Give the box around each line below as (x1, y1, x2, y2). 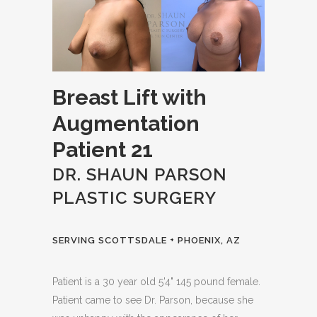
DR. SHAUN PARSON (52, 164, 227, 185)
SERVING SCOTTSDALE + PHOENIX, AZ (52, 235, 241, 246)
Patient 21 (52, 137, 153, 163)
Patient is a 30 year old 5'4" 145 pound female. (52, 276, 260, 288)
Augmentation (52, 111, 200, 137)
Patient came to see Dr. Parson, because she (52, 294, 253, 306)
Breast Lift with (52, 85, 207, 110)
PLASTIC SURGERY (52, 188, 217, 209)
